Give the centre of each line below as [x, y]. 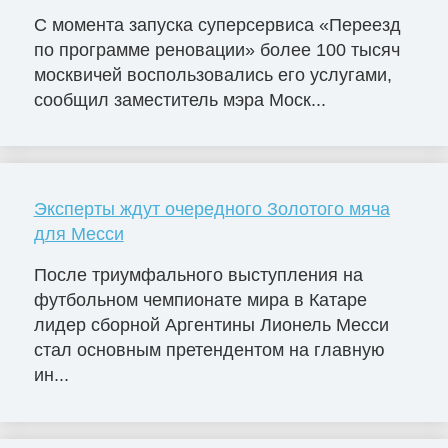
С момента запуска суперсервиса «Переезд [217, 24]
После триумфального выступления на [198, 275]
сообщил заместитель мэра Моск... [179, 99]
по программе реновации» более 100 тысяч [216, 49]
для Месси [78, 233]
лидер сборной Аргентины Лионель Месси [211, 325]
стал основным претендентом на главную [209, 350]
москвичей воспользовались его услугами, [212, 74]
